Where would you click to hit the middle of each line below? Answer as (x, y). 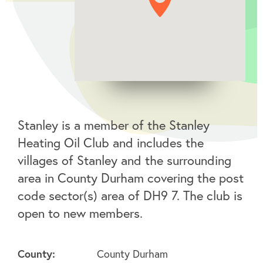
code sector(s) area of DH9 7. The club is (130, 195)
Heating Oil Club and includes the (111, 143)
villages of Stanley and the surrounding (124, 160)
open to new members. (80, 213)
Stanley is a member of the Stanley (114, 125)
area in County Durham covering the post (131, 178)
